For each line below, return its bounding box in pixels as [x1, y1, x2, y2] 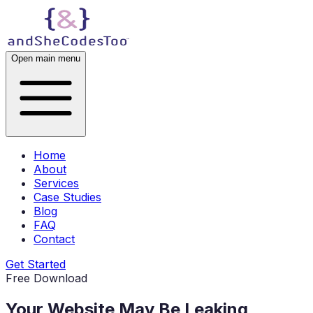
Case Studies [34, 190, 101, 204]
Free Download [6, 271, 87, 285]
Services [34, 176, 79, 190]
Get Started [6, 257, 66, 271]
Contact [34, 232, 75, 246]
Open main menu [11, 53, 80, 64]
